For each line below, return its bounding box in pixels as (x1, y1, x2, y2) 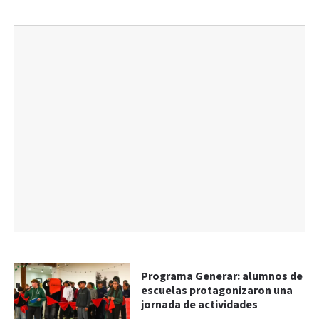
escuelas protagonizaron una (141, 283, 293, 299)
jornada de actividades (141, 298, 258, 313)
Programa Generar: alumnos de (141, 269, 303, 285)
